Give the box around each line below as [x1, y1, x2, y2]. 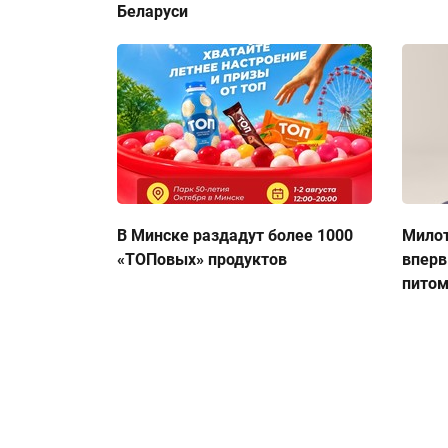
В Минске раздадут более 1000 [117, 226, 353, 245]
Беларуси [117, 2, 188, 21]
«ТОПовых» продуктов [117, 250, 287, 269]
